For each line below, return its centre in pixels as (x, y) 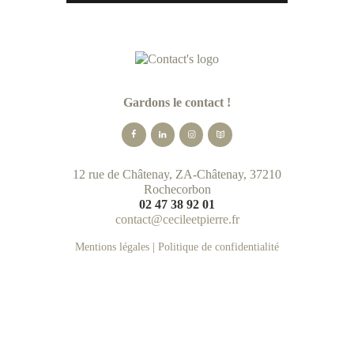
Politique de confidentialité (218, 247)
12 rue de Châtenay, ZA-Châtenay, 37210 (177, 174)
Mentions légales (112, 247)
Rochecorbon (177, 189)
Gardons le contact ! (177, 103)
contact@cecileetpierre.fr (177, 219)
